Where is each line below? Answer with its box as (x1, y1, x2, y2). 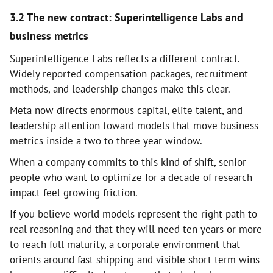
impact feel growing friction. (10, 185, 138, 199)
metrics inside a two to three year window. (10, 133, 202, 147)
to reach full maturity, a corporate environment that (10, 237, 240, 251)
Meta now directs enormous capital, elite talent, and (10, 103, 243, 117)
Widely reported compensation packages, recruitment (10, 66, 248, 80)
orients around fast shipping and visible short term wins (10, 252, 260, 266)
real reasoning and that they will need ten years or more (10, 222, 262, 236)
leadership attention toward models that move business (10, 118, 258, 132)
